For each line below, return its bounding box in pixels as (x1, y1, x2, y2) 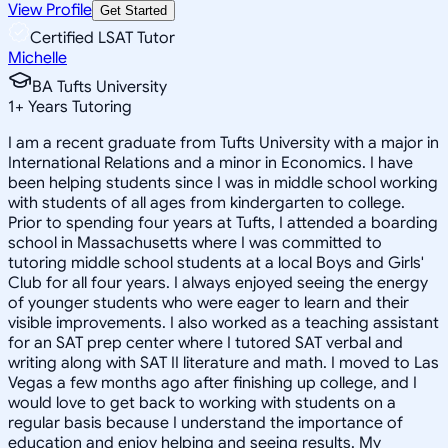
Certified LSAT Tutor (30, 27, 175, 48)
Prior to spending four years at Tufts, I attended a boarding (8, 212, 438, 233)
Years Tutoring (24, 96, 132, 117)
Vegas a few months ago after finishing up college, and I (8, 372, 417, 393)
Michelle (8, 47, 67, 68)
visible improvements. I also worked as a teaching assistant (8, 312, 439, 333)
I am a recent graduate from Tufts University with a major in (8, 132, 439, 153)
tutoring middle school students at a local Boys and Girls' (8, 252, 424, 273)
